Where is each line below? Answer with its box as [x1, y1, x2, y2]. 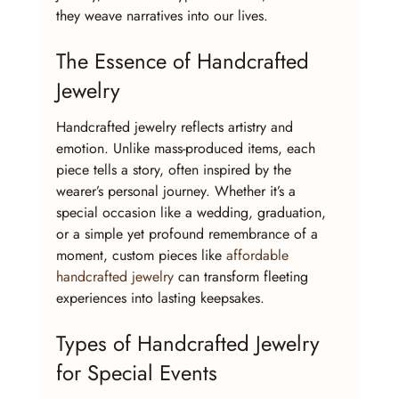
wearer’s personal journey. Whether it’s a [55, 180, 300, 201]
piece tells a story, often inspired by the [55, 159, 296, 180]
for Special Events [55, 357, 217, 389]
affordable [225, 244, 293, 265]
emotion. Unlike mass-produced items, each [55, 137, 320, 159]
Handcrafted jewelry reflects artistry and [55, 116, 297, 137]
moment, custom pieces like [55, 244, 226, 265]
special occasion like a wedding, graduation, [55, 201, 330, 223]
